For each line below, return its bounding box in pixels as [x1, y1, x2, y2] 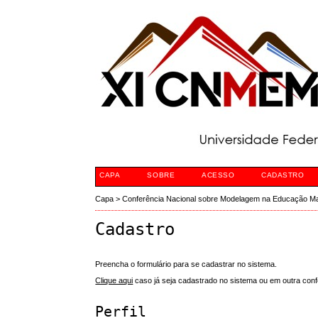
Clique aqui [95, 276, 133, 285]
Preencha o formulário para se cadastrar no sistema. [95, 259, 278, 268]
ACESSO [202, 171, 235, 179]
